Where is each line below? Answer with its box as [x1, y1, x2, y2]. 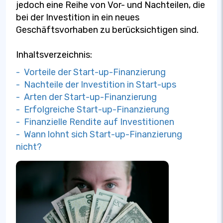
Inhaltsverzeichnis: [16, 49, 92, 60]
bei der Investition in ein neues [16, 12, 139, 23]
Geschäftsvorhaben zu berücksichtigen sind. [16, 24, 199, 35]
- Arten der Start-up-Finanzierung [16, 92, 157, 103]
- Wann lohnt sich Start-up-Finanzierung [16, 129, 182, 140]
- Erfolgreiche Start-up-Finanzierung [16, 104, 169, 115]
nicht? [16, 141, 42, 152]
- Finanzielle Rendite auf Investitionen [16, 116, 174, 127]
